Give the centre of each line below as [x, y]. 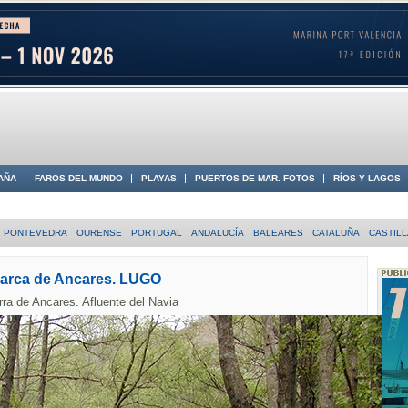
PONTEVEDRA [36, 232]
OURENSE [99, 232]
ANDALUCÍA [218, 232]
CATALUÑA [336, 232]
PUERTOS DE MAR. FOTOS [255, 178]
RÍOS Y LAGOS [367, 178]
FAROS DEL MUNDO [79, 178]
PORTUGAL [157, 232]
